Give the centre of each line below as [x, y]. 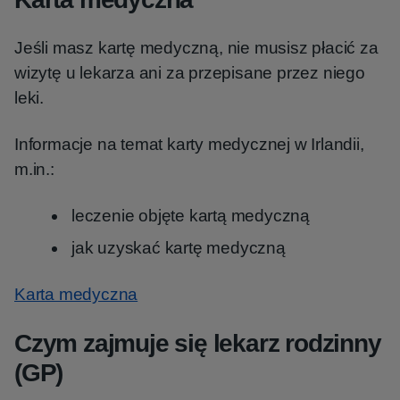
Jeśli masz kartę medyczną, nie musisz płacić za [196, 48]
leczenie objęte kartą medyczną [191, 216]
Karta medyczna [76, 294]
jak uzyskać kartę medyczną [179, 248]
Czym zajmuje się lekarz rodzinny [198, 343]
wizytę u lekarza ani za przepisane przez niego [190, 73]
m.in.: [34, 169]
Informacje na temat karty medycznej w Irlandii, [189, 144]
